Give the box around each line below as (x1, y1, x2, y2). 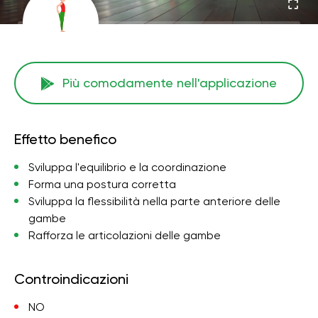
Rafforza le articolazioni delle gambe (28, 229, 221, 242)
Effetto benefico (14, 131, 116, 148)
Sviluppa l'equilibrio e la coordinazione (28, 160, 226, 174)
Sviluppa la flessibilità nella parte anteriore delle (28, 194, 280, 208)
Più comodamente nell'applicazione (62, 75, 277, 90)
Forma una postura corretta (28, 177, 176, 191)
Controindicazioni (14, 270, 128, 287)
